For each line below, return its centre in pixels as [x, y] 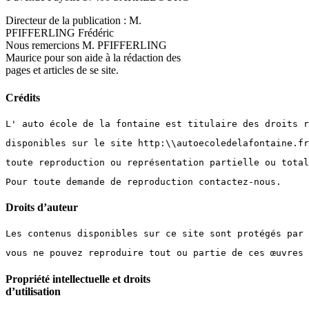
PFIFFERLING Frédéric [60, 33]
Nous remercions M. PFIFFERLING [86, 46]
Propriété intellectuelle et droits [78, 279]
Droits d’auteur [42, 208]
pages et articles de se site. [62, 70]
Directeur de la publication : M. [73, 21]
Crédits [23, 97]
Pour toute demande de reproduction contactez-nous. [143, 181]
